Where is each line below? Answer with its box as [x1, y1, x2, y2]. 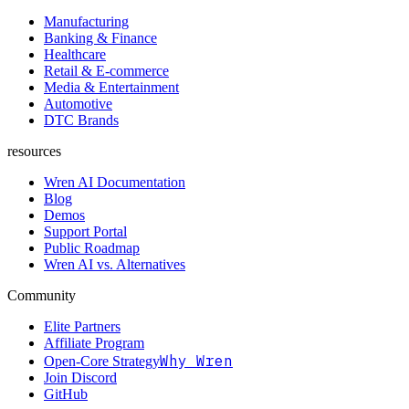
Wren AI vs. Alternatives [44, 256, 185, 272]
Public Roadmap [44, 239, 140, 256]
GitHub [44, 385, 88, 402]
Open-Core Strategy [44, 352, 160, 369]
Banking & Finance [44, 29, 157, 46]
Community [7, 287, 76, 303]
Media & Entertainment [44, 79, 179, 95]
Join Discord [44, 369, 117, 385]
